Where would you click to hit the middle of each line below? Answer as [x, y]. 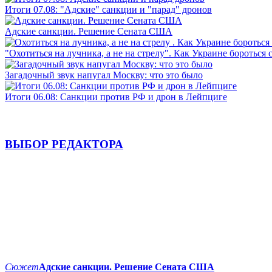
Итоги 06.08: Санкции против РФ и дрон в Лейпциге [116, 97]
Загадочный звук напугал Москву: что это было [104, 75]
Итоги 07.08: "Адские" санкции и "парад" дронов [108, 9]
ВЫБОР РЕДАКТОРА [64, 144]
